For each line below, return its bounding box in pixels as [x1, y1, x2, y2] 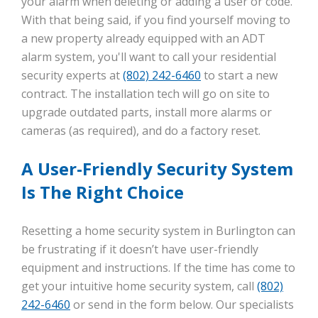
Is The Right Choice [21, 180, 184, 204]
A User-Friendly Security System [21, 157, 293, 181]
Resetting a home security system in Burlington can [21, 223, 295, 239]
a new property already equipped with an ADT [21, 31, 265, 47]
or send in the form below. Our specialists [70, 297, 294, 313]
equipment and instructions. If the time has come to [21, 260, 295, 276]
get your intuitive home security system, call [21, 278, 257, 295]
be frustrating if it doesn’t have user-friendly [21, 241, 258, 258]
